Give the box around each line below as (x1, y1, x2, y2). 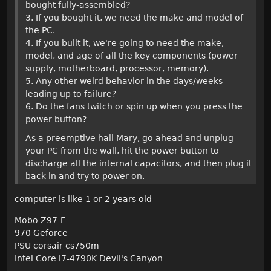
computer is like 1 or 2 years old (15, 194, 152, 204)
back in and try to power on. (25, 171, 145, 181)
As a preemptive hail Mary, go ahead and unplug (25, 132, 233, 143)
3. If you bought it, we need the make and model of (25, 12, 243, 22)
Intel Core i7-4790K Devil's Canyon (15, 253, 163, 263)
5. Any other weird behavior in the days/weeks (25, 76, 223, 86)
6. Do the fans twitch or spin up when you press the (25, 101, 243, 111)
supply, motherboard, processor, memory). (25, 63, 209, 73)
